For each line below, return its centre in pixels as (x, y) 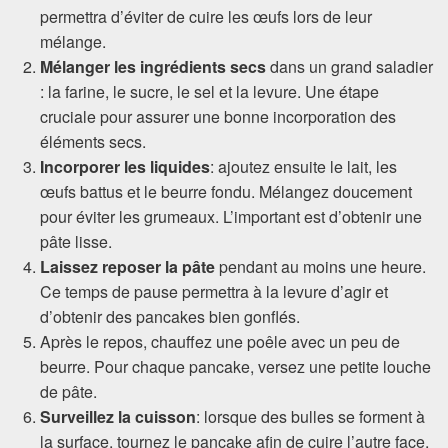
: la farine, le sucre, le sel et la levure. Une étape (209, 91)
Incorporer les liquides (125, 166)
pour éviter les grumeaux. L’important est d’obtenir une (231, 216)
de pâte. (68, 391)
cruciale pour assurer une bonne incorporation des (218, 116)
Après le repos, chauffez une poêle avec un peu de (220, 341)
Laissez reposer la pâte (127, 266)
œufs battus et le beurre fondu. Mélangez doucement (226, 191)
